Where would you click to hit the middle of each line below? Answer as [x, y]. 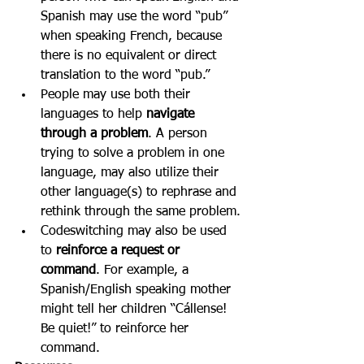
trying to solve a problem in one [134, 154]
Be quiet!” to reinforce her [117, 329]
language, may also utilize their [132, 173]
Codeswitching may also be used [136, 232]
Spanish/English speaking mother [138, 290]
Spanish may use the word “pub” [136, 17]
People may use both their [117, 95]
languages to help [93, 115]
